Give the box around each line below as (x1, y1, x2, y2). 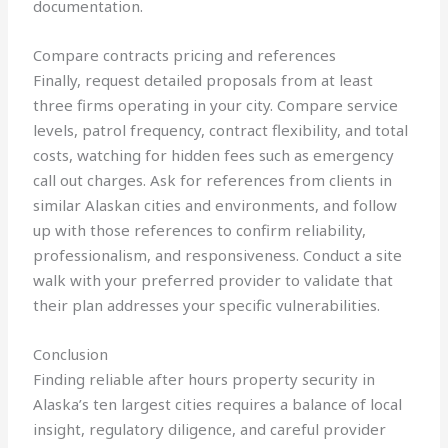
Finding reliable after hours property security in (33, 369, 376, 390)
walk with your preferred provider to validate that (33, 270, 394, 291)
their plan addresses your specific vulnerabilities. (33, 295, 381, 316)
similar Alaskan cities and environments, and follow (33, 195, 398, 216)
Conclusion (33, 344, 109, 365)
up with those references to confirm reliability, (33, 220, 367, 241)
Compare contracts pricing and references (33, 45, 337, 66)
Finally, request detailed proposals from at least (33, 70, 374, 91)
